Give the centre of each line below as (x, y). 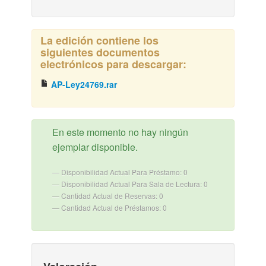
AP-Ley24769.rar (83, 84)
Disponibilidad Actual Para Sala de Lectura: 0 (134, 184)
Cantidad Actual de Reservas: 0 (112, 196)
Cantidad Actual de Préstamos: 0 (114, 208)
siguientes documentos (100, 52)
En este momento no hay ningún (120, 132)
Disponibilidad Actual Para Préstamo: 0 (124, 172)
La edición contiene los (99, 40)
